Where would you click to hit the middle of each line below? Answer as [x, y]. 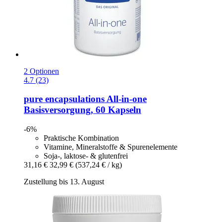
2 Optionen [41, 71]
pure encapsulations [64, 99]
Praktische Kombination [81, 138]
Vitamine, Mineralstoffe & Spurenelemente [111, 147]
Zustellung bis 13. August [64, 182]
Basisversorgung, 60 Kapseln [83, 110]
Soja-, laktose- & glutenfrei [86, 156]
